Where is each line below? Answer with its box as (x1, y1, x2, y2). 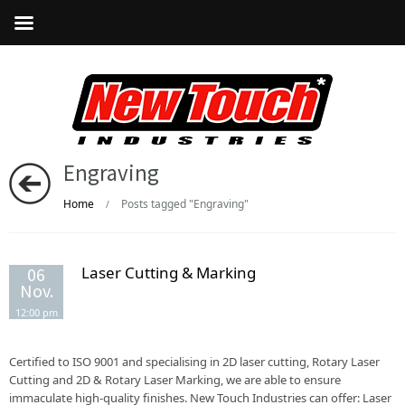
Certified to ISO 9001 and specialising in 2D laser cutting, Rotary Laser (9, 353, 380, 370)
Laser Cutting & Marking (81, 262, 256, 283)
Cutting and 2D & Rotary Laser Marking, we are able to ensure (9, 372, 341, 388)
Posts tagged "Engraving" (118, 196, 249, 212)
